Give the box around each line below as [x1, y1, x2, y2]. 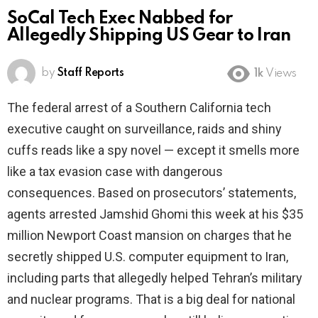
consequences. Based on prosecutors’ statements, [7, 185, 296, 201]
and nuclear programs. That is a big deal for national [7, 292, 295, 307]
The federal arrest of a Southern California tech [7, 100, 271, 116]
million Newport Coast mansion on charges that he [7, 228, 292, 243]
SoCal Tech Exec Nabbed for [7, 10, 233, 28]
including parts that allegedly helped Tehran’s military [7, 270, 302, 286]
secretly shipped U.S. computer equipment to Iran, [7, 249, 288, 265]
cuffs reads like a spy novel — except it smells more [7, 143, 300, 158]
